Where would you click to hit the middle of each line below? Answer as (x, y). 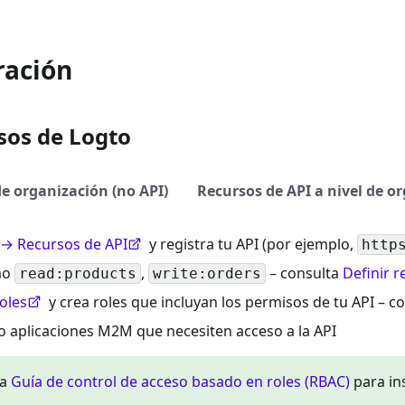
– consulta (304, 273)
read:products (78, 274)
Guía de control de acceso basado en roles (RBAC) (180, 381)
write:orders (207, 274)
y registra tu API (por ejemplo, (251, 244)
